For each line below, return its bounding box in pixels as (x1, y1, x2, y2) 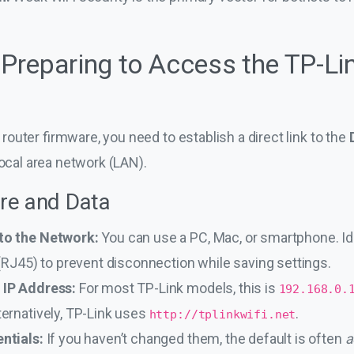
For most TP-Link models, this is (76, 279, 279, 296)
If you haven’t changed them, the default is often (43, 330, 345, 347)
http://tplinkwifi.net (149, 307, 296, 322)
